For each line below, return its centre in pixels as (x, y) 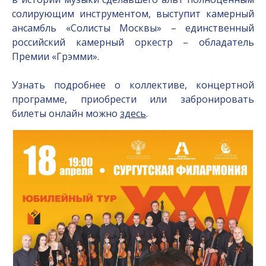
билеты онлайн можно (66, 113)
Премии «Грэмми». (57, 56)
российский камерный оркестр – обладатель (133, 42)
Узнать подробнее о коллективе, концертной (133, 85)
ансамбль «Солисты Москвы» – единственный (133, 28)
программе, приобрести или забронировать (133, 99)
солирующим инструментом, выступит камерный (133, 13)
